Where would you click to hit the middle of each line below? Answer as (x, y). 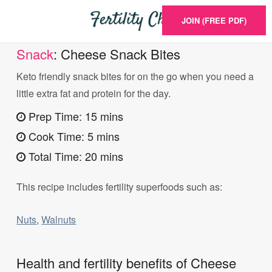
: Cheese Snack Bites (117, 54)
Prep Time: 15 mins (75, 116)
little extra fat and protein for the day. (94, 93)
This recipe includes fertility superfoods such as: (120, 186)
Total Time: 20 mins (75, 156)
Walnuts (59, 219)
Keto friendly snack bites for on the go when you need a (135, 76)
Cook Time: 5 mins (73, 136)
